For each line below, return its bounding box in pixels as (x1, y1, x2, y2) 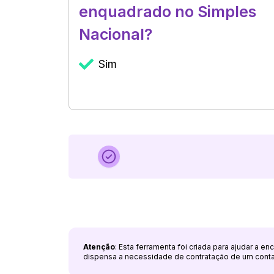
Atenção (83, 242, 115, 251)
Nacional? (79, 25, 152, 43)
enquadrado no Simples (79, 2, 256, 21)
